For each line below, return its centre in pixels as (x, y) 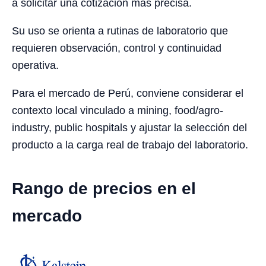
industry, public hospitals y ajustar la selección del (129, 128)
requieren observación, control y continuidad (117, 48)
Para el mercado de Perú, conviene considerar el (128, 94)
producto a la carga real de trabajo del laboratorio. (130, 145)
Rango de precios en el (104, 189)
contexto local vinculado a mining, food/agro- (118, 111)
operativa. (35, 66)
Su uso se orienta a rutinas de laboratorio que (120, 31)
